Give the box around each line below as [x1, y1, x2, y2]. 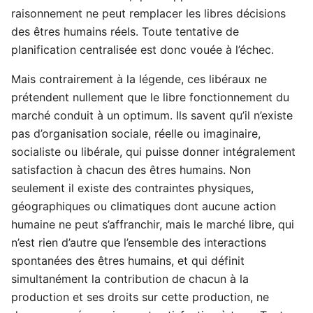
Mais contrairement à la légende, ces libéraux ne [11, 71, 267, 86]
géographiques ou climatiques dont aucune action [11, 198, 276, 213]
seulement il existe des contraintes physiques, [11, 180, 254, 195]
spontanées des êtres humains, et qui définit [11, 253, 245, 268]
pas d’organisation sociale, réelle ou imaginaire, [11, 126, 261, 140]
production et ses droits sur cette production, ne [11, 289, 269, 304]
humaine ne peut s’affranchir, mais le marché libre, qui [11, 217, 294, 231]
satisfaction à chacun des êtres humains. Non [11, 162, 251, 177]
